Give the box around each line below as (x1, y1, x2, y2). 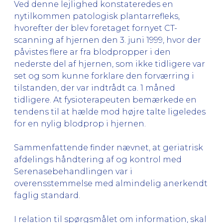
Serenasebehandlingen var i (14, 166, 132, 176)
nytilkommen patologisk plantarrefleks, (14, 11, 180, 21)
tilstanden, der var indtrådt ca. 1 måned (14, 83, 175, 93)
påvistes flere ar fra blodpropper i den (14, 47, 171, 57)
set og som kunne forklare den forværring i (14, 71, 194, 81)
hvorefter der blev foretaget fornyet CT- (14, 23, 177, 33)
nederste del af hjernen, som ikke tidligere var (14, 59, 205, 69)
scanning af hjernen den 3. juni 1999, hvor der (14, 35, 201, 45)
